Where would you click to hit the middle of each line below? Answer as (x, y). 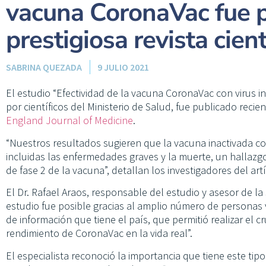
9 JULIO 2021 (123, 67)
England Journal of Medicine (69, 121)
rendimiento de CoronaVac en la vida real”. (99, 233)
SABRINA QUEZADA (44, 67)
